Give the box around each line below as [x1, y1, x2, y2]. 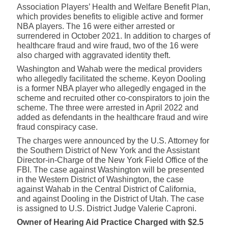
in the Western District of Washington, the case [17, 175, 184, 184]
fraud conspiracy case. [17, 123, 100, 132]
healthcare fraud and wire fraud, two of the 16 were [17, 41, 198, 50]
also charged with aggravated [17, 51, 125, 60]
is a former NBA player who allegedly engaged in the [17, 84, 206, 93]
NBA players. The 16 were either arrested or [17, 22, 175, 31]
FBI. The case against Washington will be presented [17, 165, 204, 175]
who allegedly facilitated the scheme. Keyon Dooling [17, 74, 206, 83]
